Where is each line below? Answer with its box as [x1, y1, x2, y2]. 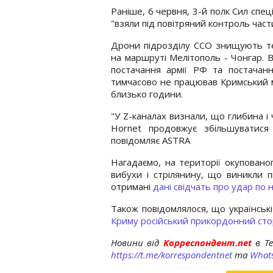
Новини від [111, 236, 160, 249]
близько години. [111, 87, 183, 100]
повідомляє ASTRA [111, 133, 190, 146]
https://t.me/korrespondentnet [111, 248, 232, 261]
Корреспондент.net [159, 236, 256, 249]
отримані [111, 180, 153, 193]
